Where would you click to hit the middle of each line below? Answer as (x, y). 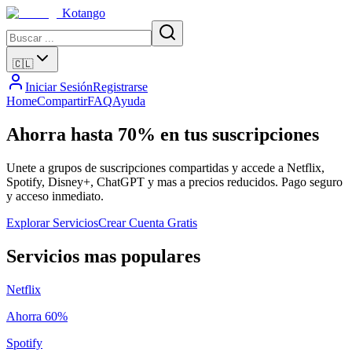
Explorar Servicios (52, 222)
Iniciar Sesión (59, 87)
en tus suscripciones (237, 134)
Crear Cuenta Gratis (148, 222)
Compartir (62, 101)
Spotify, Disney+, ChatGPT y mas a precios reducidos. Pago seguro (174, 181)
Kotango (84, 13)
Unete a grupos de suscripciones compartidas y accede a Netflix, (165, 167)
